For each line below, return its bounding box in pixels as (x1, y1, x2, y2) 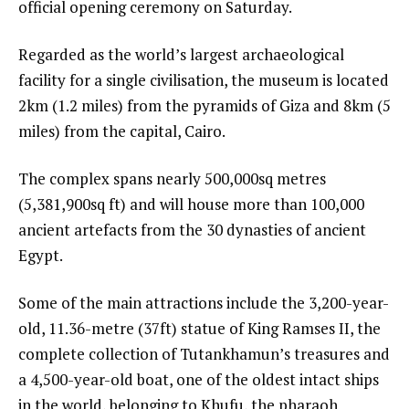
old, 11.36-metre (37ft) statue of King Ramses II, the (18, 317, 381, 339)
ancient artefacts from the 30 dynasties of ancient (18, 219, 366, 241)
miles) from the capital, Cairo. (18, 121, 225, 142)
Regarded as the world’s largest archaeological (18, 44, 344, 66)
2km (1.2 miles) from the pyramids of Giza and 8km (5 (18, 95, 391, 117)
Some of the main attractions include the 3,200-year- (18, 291, 389, 313)
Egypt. (18, 245, 63, 267)
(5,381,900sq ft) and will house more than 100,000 (18, 194, 364, 215)
